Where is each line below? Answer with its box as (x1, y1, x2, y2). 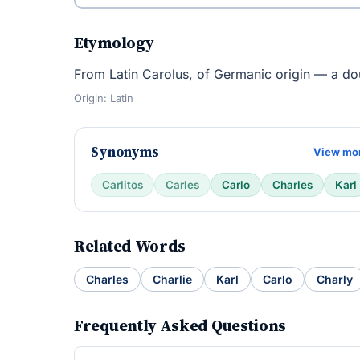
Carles (166, 178, 199, 191)
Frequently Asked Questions (74, 314, 287, 337)
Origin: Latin (74, 92, 133, 104)
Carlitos (102, 178, 143, 191)
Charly (317, 272, 353, 286)
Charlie (153, 272, 192, 286)
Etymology (74, 31, 154, 54)
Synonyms (91, 142, 159, 162)
